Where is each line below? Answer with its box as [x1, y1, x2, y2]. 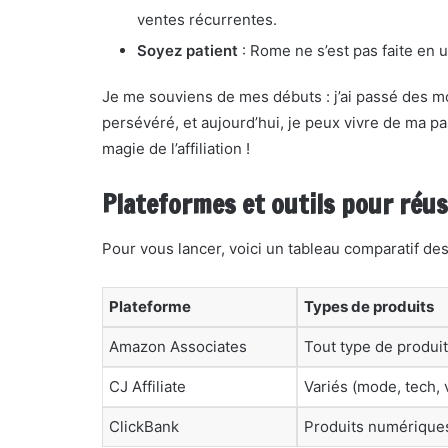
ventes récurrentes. [137, 10, 277, 29]
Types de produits [304, 297, 434, 316]
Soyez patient [137, 41, 238, 60]
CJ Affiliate [109, 377, 186, 396]
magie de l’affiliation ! [102, 139, 250, 158]
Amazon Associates [109, 337, 247, 356]
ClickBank [109, 417, 179, 436]
